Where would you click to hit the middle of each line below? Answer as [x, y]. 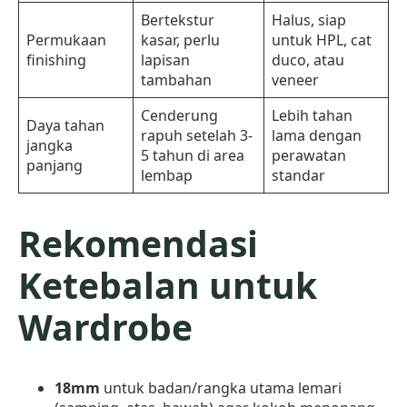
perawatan [309, 155]
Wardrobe [105, 327]
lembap [167, 175]
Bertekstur [178, 20]
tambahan [176, 79]
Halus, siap [309, 20]
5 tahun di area [193, 155]
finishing [56, 60]
